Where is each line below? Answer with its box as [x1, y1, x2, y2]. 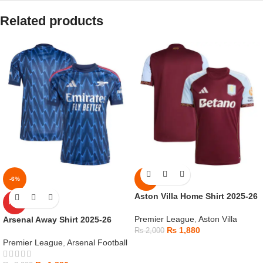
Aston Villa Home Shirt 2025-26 [134, 191, 258, 201]
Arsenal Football [67, 237, 127, 247]
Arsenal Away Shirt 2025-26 [3, 214, 112, 224]
